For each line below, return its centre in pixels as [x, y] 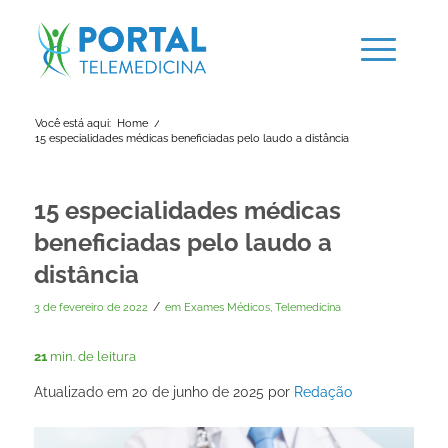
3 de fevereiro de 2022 [90, 307]
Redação [322, 391]
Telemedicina [307, 307]
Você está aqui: [72, 123]
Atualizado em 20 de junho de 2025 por [163, 391]
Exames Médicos [226, 307]
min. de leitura [92, 356]
